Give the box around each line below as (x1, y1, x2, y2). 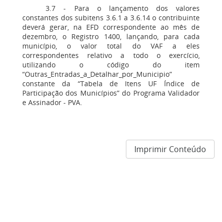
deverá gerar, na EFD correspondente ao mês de (22, 22, 200, 32)
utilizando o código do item (22, 60, 200, 69)
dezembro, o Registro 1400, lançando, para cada (22, 32, 200, 41)
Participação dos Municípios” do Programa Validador (22, 88, 200, 98)
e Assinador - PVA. (22, 98, 82, 107)
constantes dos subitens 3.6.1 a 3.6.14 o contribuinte (22, 13, 200, 22)
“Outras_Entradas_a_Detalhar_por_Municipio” (22, 69, 172, 79)
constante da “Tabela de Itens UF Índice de (22, 79, 200, 88)
